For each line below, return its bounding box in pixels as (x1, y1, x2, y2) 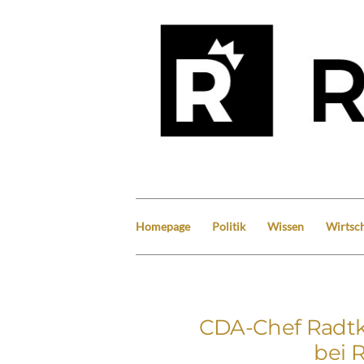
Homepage (136, 219, 190, 233)
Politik (212, 219, 245, 233)
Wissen (267, 219, 304, 233)
